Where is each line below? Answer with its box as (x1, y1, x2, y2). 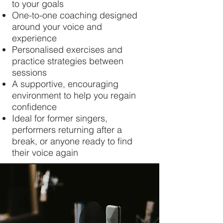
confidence (12, 101, 57, 112)
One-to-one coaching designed (12, 9, 137, 21)
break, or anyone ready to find (12, 135, 132, 147)
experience (12, 32, 57, 44)
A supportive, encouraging (12, 78, 118, 90)
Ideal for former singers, (12, 112, 108, 124)
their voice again (12, 147, 78, 158)
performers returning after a (12, 124, 122, 135)
